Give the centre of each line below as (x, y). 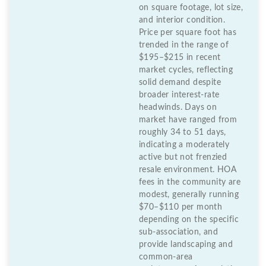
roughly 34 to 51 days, (183, 133)
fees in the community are (190, 183)
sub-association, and (179, 232)
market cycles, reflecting (186, 70)
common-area (166, 257)
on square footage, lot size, (191, 8)
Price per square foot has (188, 33)
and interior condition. (182, 20)
